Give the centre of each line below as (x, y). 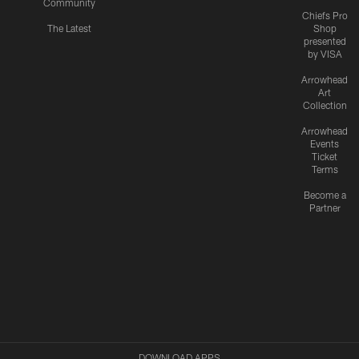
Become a (325, 195)
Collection (325, 105)
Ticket (325, 157)
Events (325, 144)
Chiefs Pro (325, 16)
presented (325, 41)
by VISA (325, 54)
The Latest (69, 28)
